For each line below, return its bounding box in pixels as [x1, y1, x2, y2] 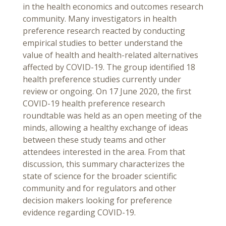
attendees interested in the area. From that [23, 146, 185, 158]
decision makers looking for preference [23, 195, 172, 206]
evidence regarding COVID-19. [23, 207, 136, 218]
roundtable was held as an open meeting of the [23, 110, 202, 122]
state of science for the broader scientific [23, 171, 177, 182]
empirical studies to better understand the [23, 37, 183, 49]
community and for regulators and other [23, 183, 176, 194]
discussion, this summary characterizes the [23, 158, 185, 170]
